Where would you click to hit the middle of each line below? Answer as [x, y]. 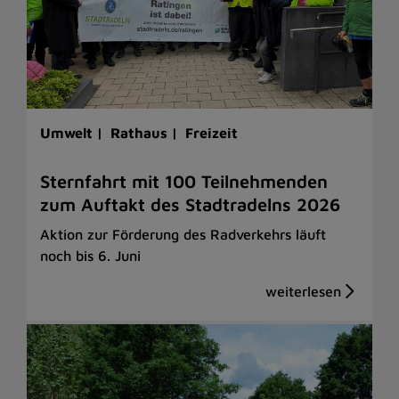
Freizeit [212, 133]
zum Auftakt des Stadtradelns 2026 [190, 205]
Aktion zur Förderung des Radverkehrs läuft [183, 235]
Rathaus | [146, 133]
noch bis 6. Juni [90, 256]
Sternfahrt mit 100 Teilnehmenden [184, 182]
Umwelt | [73, 133]
